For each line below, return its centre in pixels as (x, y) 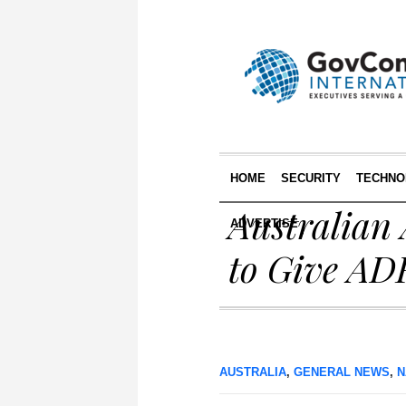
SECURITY (310, 178)
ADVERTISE (264, 223)
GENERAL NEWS (342, 372)
